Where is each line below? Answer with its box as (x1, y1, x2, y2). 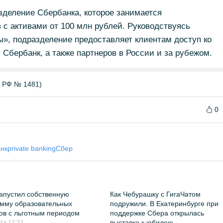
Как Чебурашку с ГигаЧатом (110, 190, 201, 198)
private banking (7, 144, 56, 152)
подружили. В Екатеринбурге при (110, 200, 219, 208)
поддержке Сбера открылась (110, 209, 205, 217)
